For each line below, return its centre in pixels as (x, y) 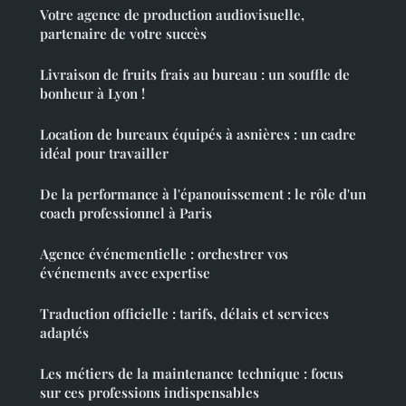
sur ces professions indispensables (150, 392)
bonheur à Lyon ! (92, 93)
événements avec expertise (125, 272)
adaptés (64, 332)
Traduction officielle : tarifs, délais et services (184, 313)
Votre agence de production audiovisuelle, (172, 14)
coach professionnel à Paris (126, 213)
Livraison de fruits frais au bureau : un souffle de (195, 74)
